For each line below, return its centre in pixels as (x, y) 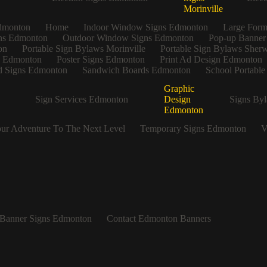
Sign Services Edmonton (82, 100)
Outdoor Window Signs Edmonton (128, 38)
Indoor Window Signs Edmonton (145, 27)
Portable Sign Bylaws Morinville (83, 49)
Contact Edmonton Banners (159, 219)
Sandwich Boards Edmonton (136, 70)
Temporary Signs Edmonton (193, 129)
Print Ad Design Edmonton (211, 60)
